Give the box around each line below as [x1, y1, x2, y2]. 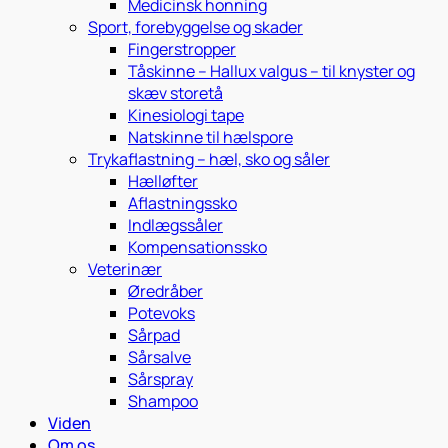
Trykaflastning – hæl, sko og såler [88, 147, 330, 170]
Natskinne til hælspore [128, 125, 293, 148]
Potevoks [128, 301, 195, 324]
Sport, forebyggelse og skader [88, 15, 303, 38]
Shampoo [128, 389, 198, 412]
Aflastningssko [128, 191, 237, 214]
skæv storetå [128, 81, 223, 104]
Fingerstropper [128, 37, 236, 60]
